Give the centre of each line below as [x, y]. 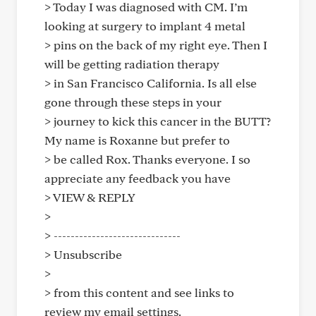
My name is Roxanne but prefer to [137, 140]
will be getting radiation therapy [132, 64]
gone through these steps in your [133, 102]
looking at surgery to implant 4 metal [145, 26]
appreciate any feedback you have [138, 178]
